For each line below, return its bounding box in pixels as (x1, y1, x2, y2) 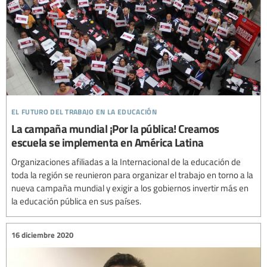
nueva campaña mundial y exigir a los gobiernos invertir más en (11, 181, 249, 194)
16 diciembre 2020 (11, 229, 73, 241)
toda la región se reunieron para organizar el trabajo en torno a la (11, 168, 253, 181)
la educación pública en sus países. (11, 194, 141, 207)
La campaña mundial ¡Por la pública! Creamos (11, 120, 219, 136)
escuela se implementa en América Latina (11, 133, 204, 150)
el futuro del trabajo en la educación (11, 102, 157, 117)
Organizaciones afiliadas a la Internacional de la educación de (11, 155, 241, 167)
